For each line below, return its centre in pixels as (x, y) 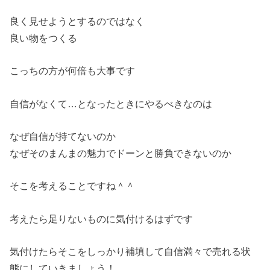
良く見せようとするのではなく (77, 21)
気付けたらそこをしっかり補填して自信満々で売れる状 (130, 252)
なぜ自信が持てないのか (63, 137)
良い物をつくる (44, 38)
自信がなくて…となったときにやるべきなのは (111, 103)
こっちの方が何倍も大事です (73, 71)
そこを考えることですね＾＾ (73, 186)
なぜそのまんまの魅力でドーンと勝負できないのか (121, 153)
